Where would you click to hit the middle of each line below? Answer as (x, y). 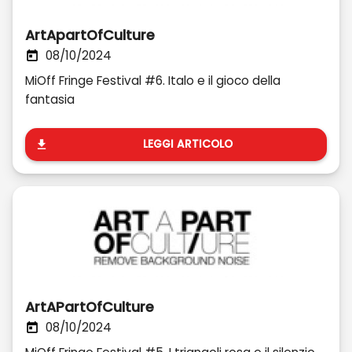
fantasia (50, 99)
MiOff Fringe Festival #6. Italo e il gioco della (153, 81)
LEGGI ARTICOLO (188, 144)
